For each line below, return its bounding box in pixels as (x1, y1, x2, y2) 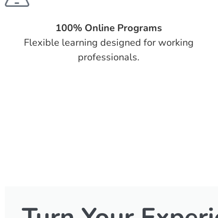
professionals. (78, 51, 140, 64)
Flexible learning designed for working (24, 36, 194, 49)
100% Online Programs (55, 21, 163, 35)
